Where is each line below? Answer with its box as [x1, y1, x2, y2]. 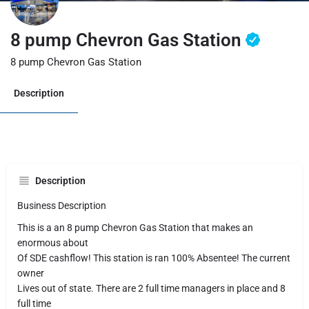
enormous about [17, 237, 88, 248]
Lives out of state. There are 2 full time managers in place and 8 [17, 283, 286, 294]
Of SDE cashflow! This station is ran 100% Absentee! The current [17, 252, 290, 263]
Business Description [17, 200, 106, 211]
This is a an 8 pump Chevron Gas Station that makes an [17, 222, 253, 233]
